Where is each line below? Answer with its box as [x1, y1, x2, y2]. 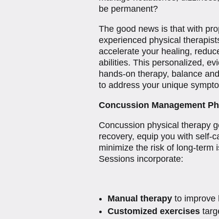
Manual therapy [107, 193, 172, 203]
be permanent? [98, 4, 158, 14]
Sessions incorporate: [98, 154, 183, 164]
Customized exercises [107, 206, 200, 216]
